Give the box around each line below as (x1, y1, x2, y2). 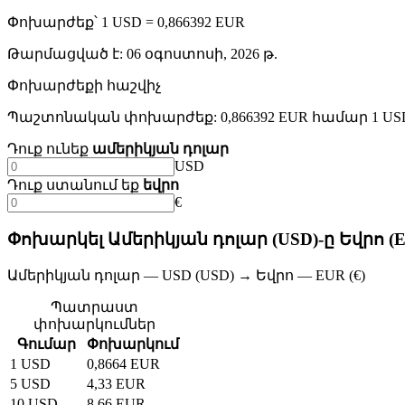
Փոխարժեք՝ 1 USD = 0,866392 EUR (7, 14, 245, 31)
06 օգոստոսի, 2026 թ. (127, 46, 278, 62)
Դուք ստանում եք (7, 177, 139, 193)
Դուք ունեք (7, 141, 89, 157)
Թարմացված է (7, 46, 119, 62)
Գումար (17, 335, 76, 352)
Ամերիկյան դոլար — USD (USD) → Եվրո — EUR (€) (7, 267, 365, 283)
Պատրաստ (51, 298, 138, 315)
